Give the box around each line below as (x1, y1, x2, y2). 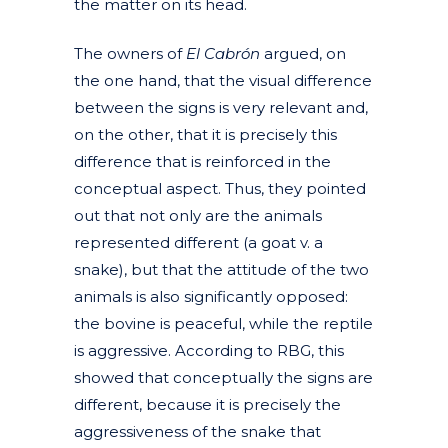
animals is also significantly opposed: (74, 286, 348, 306)
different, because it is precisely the (74, 394, 341, 414)
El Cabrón (186, 43, 260, 63)
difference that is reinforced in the (74, 151, 331, 171)
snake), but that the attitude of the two (74, 259, 369, 279)
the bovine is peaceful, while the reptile (74, 313, 373, 333)
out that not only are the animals (74, 205, 322, 225)
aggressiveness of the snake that (74, 421, 321, 441)
